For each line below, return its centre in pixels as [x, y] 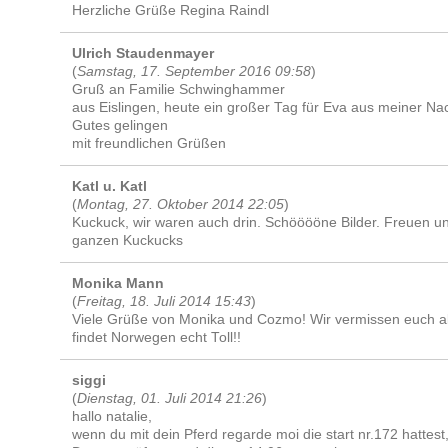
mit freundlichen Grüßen [149, 143]
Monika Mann [118, 283]
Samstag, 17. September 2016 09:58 [194, 71]
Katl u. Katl [110, 186]
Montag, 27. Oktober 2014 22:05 [181, 204]
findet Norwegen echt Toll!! [157, 337]
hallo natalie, [112, 416]
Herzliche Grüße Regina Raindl [171, 10]
